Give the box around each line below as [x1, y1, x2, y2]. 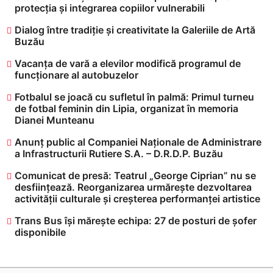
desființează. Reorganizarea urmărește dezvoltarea [15, 180, 252, 193]
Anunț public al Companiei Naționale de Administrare [15, 135, 261, 148]
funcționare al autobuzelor [15, 68, 138, 81]
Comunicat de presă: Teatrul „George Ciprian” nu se [15, 169, 256, 182]
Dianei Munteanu [15, 113, 94, 126]
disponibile [15, 225, 66, 238]
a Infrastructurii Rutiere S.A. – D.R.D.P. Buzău [15, 147, 223, 160]
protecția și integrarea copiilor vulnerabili [15, 1, 205, 14]
